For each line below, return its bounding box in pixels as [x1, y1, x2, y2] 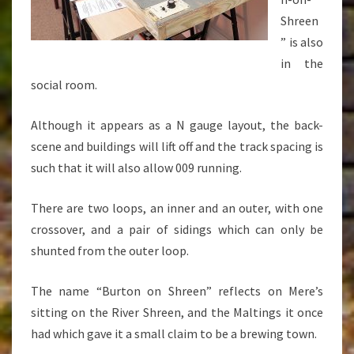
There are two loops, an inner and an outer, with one [31, 200, 323, 216]
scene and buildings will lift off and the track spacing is [31, 138, 323, 154]
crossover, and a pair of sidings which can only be [31, 221, 323, 237]
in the [281, 55, 323, 71]
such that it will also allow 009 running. [31, 160, 242, 175]
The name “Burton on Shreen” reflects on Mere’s [31, 283, 323, 299]
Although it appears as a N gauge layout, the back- [31, 117, 323, 133]
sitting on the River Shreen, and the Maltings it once [31, 304, 323, 320]
